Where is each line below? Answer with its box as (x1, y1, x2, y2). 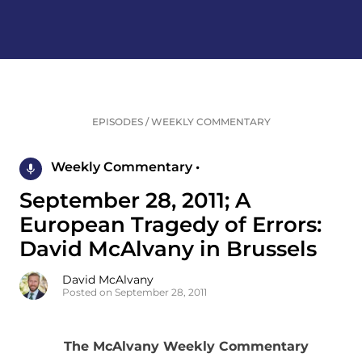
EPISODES (91, 116, 143, 128)
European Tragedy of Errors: (19, 212, 322, 238)
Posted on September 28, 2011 (62, 286, 207, 299)
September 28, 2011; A (19, 187, 250, 214)
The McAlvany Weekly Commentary (63, 339, 309, 355)
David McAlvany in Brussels (19, 236, 317, 263)
